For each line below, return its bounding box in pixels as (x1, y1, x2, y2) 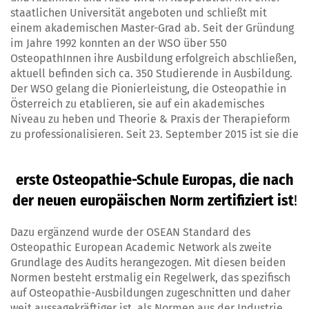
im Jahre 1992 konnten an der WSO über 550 (10, 37, 227, 50)
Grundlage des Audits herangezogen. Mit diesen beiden (10, 256, 286, 270)
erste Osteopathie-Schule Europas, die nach (15, 170, 294, 190)
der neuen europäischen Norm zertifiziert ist (12, 191, 294, 210)
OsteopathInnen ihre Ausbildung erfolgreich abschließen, (10, 52, 297, 66)
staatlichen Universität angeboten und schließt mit (10, 6, 267, 20)
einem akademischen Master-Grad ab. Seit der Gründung (10, 21, 294, 35)
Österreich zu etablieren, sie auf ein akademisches (10, 97, 264, 111)
